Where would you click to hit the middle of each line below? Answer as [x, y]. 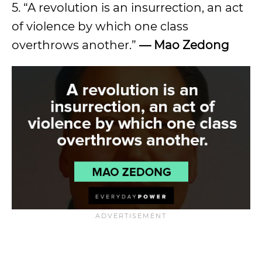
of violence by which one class [100, 27]
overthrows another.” [75, 45]
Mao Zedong [192, 45]
